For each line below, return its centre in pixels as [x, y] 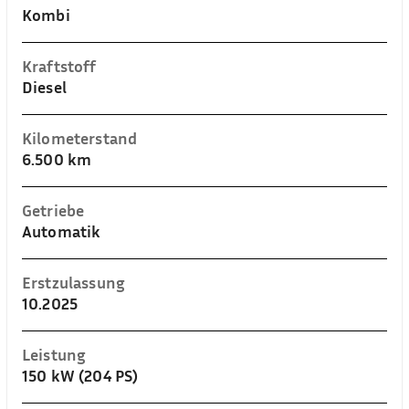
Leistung [54, 354]
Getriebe [53, 210]
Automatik [62, 231]
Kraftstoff [59, 66]
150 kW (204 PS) [80, 375]
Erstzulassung [73, 282]
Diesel [44, 87]
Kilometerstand [80, 138]
